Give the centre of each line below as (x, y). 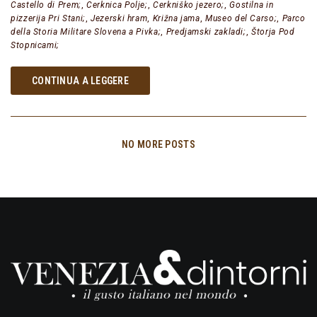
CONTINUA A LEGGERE (81, 80)
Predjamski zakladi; (206, 32)
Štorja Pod (273, 32)
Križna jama (176, 19)
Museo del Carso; (241, 19)
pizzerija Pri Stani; (48, 19)
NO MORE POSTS (158, 145)
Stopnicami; (35, 46)
